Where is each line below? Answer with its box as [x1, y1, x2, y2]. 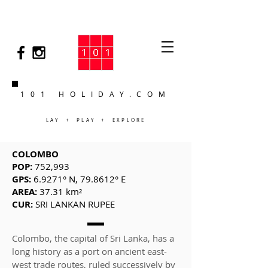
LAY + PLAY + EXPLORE [45, 117, 146, 123]
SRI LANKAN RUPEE [33, 198, 115, 210]
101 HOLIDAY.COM [20, 89, 171, 99]
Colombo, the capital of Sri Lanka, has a [12, 232, 174, 244]
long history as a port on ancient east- [12, 245, 167, 257]
